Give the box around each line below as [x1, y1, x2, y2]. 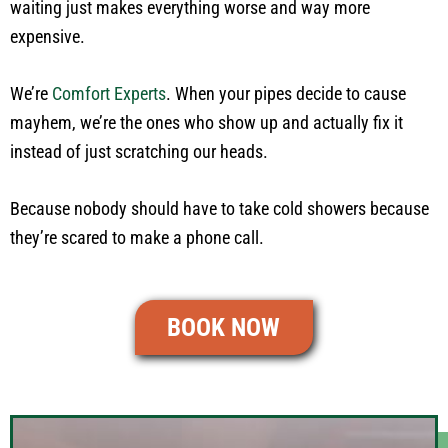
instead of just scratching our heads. [10, 141, 268, 163]
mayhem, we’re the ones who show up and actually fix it [10, 112, 403, 134]
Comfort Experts [52, 83, 166, 105]
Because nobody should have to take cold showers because [10, 198, 429, 220]
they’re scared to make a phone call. [10, 227, 264, 249]
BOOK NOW [167, 313, 280, 343]
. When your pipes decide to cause [166, 83, 406, 105]
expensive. [10, 26, 85, 48]
